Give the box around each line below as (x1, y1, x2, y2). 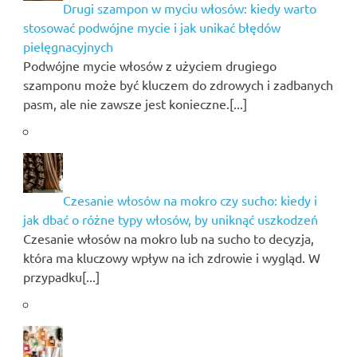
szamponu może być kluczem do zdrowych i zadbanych (22, 76, 333, 92)
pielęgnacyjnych (22, 37, 113, 54)
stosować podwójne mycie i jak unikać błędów (22, 18, 280, 35)
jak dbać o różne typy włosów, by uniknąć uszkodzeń (22, 210, 318, 227)
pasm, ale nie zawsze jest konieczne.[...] (22, 95, 247, 112)
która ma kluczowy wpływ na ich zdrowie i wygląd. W (22, 249, 320, 265)
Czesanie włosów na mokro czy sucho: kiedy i (62, 191, 317, 208)
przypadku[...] (22, 268, 100, 284)
